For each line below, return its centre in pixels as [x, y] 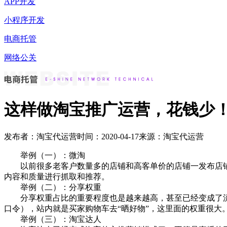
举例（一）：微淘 [45, 156]
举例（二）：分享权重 [53, 187]
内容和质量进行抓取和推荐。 [57, 177]
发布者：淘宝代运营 [41, 137]
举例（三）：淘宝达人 [53, 219]
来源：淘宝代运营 [171, 137]
